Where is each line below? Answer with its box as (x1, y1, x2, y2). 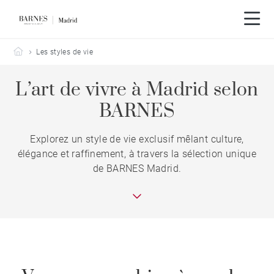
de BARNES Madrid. (92, 163, 182, 174)
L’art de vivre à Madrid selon (15, 78, 259, 102)
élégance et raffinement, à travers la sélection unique (17, 148, 257, 160)
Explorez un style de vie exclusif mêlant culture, (30, 133, 244, 145)
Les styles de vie (36, 48, 94, 56)
